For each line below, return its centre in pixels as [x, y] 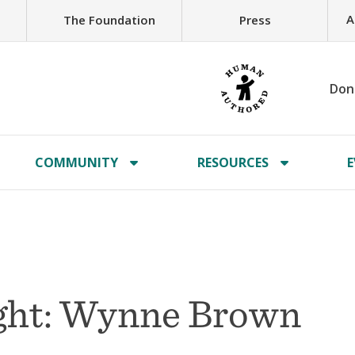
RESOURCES [233, 162]
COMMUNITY [77, 162]
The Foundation [109, 19]
